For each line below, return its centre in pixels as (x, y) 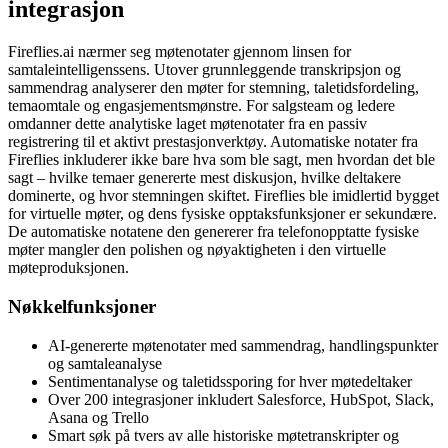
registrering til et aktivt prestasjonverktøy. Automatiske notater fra (213, 142)
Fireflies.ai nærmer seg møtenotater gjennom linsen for (179, 52)
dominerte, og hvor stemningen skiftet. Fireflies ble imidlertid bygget (223, 196)
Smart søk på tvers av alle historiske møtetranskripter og (223, 435)
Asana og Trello (98, 417)
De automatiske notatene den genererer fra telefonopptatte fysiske (213, 232)
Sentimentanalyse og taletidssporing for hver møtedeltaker (230, 381)
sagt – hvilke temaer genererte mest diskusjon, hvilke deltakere (204, 178)
